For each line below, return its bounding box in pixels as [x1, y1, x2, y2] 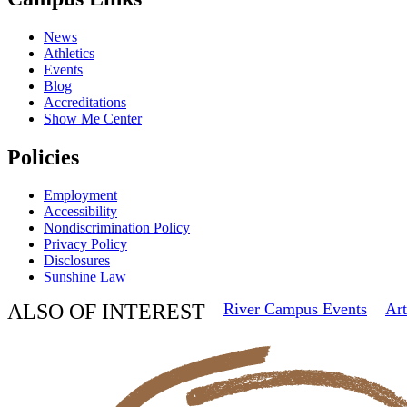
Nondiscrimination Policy [44, 220, 190, 236]
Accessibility [44, 203, 117, 220]
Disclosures [44, 253, 110, 269]
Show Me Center [44, 110, 142, 126]
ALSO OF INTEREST [7, 300, 205, 324]
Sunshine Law [44, 269, 126, 285]
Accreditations [44, 94, 126, 110]
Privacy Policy [44, 236, 127, 253]
